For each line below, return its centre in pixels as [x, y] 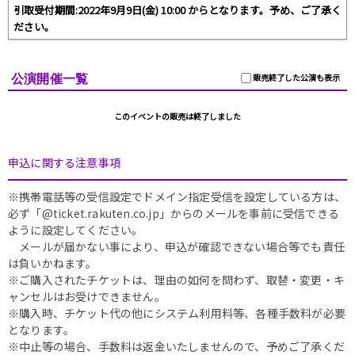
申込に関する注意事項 [64, 163]
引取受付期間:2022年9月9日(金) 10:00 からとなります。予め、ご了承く [177, 10]
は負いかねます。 [53, 263]
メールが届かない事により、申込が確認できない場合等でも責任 [176, 247]
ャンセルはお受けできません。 [87, 297]
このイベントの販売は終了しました [177, 116]
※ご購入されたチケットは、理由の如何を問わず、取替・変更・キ [177, 280]
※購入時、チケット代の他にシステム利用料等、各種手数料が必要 [177, 313]
